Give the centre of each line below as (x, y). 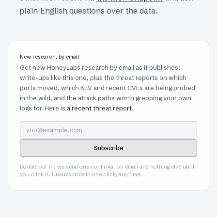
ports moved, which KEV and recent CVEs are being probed (108, 87)
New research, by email (49, 56)
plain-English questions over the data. (88, 10)
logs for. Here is (43, 108)
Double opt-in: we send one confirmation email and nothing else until (107, 166)
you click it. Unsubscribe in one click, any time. (81, 174)
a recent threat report (99, 108)
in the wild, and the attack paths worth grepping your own (106, 98)
